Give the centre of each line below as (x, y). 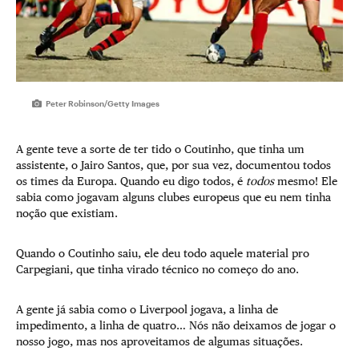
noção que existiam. (67, 213)
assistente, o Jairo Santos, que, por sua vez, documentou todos (173, 165)
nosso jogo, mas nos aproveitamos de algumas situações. (159, 341)
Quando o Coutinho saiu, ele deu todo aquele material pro (163, 253)
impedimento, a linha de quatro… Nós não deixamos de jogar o (176, 325)
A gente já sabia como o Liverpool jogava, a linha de (147, 309)
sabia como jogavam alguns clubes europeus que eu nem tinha (173, 197)
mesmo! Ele (306, 181)
